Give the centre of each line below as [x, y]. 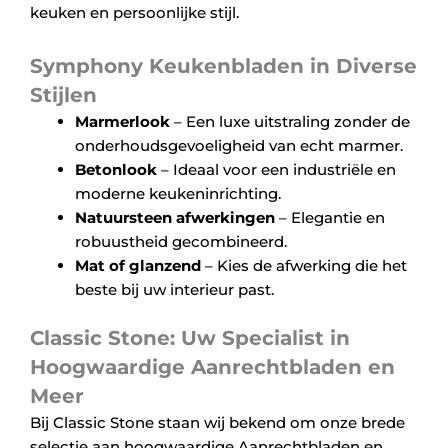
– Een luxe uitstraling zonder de [290, 121]
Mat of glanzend [138, 265]
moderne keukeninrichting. [178, 193]
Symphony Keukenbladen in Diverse [223, 65]
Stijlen [63, 94]
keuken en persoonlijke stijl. [134, 13]
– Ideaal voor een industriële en [276, 169]
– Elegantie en [330, 217]
